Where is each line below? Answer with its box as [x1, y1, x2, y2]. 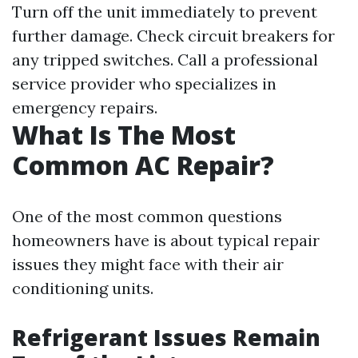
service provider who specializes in [12, 74, 276, 93]
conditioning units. [12, 278, 153, 298]
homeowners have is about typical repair [12, 230, 320, 250]
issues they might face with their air [12, 254, 284, 274]
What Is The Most [12, 117, 236, 152]
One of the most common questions [12, 206, 282, 226]
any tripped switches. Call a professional [12, 50, 318, 70]
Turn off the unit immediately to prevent [12, 2, 317, 22]
